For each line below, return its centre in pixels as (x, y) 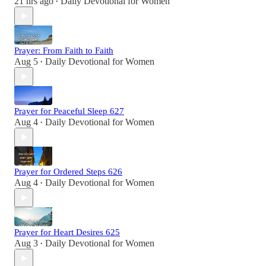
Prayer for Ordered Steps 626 (68, 172)
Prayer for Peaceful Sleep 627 (69, 111)
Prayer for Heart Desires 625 (67, 232)
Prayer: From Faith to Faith (64, 51)
